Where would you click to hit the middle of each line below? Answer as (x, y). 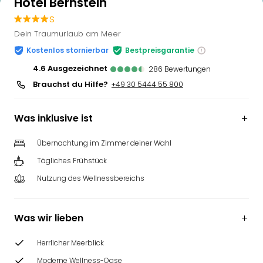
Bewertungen (188, 69)
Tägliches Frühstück (72, 161)
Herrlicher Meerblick (70, 243)
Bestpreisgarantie (160, 50)
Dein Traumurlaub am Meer (68, 34)
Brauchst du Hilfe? (70, 84)
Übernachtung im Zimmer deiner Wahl (104, 143)
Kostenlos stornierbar (68, 50)
